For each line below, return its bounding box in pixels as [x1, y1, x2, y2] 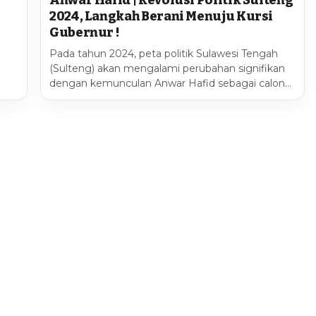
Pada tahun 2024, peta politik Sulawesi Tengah [49, 47, 278, 61]
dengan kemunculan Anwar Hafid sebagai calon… [49, 77, 291, 90]
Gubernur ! [49, 25, 119, 41]
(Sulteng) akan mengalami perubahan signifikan [49, 62, 285, 75]
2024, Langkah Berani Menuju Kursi [49, 8, 274, 25]
